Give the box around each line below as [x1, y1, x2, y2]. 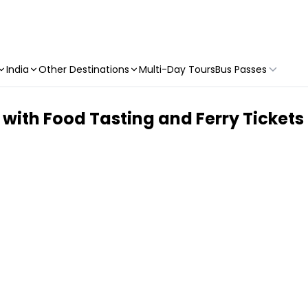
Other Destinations [38, 63, 129, 76]
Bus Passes [215, 63, 267, 76]
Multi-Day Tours [139, 63, 215, 76]
